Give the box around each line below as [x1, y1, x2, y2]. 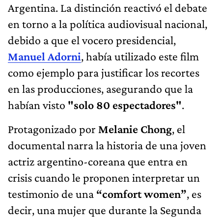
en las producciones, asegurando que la [8, 82, 193, 95]
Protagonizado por [8, 122, 98, 136]
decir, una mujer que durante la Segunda [8, 203, 201, 217]
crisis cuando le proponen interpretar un [8, 170, 200, 184]
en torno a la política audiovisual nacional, [8, 17, 207, 30]
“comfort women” [96, 187, 187, 200]
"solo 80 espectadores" [65, 98, 182, 111]
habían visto [8, 98, 65, 111]
